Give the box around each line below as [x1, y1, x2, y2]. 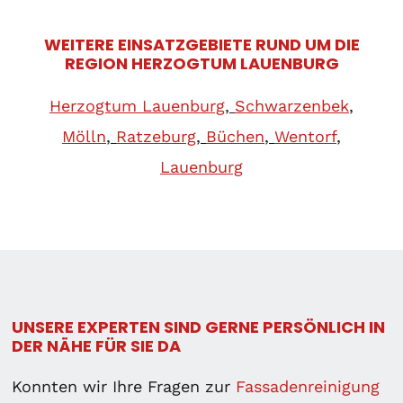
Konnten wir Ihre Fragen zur [12, 376, 237, 396]
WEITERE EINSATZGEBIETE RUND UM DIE [43, 32, 360, 56]
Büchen [206, 126, 264, 146]
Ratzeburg [116, 126, 196, 146]
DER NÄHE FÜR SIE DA [12, 334, 182, 357]
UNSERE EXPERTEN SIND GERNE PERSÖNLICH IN [12, 315, 386, 338]
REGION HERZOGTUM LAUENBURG [64, 51, 339, 75]
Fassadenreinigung [236, 376, 381, 396]
